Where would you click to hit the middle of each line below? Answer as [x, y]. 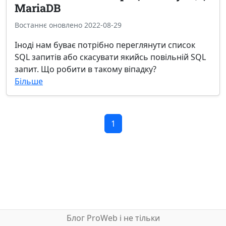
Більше [29, 81]
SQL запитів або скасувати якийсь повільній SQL [110, 57]
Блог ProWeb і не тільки [113, 218]
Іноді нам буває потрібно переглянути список [105, 45]
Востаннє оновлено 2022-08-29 [68, 25]
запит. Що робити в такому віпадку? [86, 69]
